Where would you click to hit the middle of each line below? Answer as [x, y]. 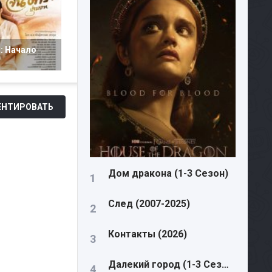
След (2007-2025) [149, 204]
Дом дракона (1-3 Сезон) [168, 173]
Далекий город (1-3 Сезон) [225, 264]
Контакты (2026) [148, 234]
